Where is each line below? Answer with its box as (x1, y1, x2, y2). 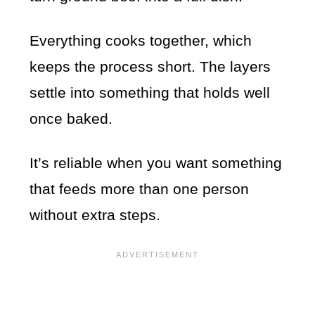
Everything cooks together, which (30, 32, 252, 49)
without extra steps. (30, 207, 161, 224)
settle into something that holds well (30, 84, 271, 101)
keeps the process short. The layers (30, 58, 271, 75)
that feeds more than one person (30, 181, 250, 198)
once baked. (30, 110, 113, 127)
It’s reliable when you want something (30, 155, 283, 172)
